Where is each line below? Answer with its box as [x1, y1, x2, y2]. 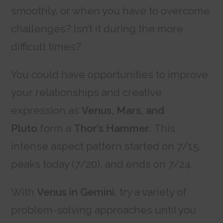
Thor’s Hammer [71, 122, 150, 135]
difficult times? [11, 40, 82, 53]
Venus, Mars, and [82, 104, 165, 117]
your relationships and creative [11, 86, 162, 99]
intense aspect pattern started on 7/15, [11, 140, 202, 153]
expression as [11, 104, 82, 117]
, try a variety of [114, 186, 187, 199]
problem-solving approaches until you [11, 204, 197, 217]
